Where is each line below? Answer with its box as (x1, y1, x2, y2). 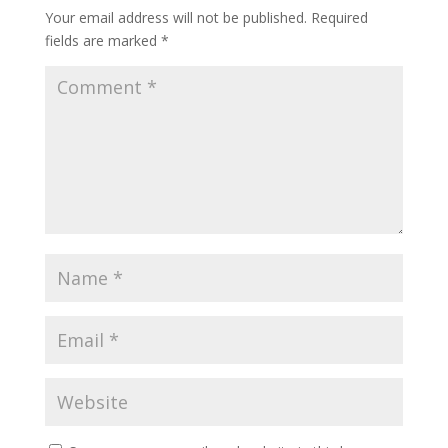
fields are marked (44, 31, 161, 51)
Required (310, 8, 368, 28)
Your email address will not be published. (44, 8, 307, 28)
